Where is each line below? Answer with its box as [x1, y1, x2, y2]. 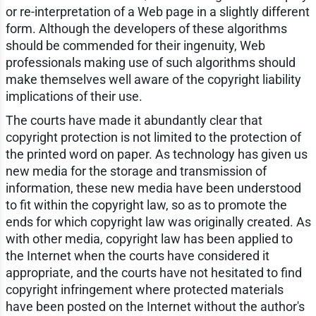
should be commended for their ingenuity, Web [5, 37, 265, 53]
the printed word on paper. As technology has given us [5, 146, 308, 162]
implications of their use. [5, 88, 142, 104]
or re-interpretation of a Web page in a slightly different [5, 4, 310, 19]
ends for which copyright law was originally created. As [5, 214, 311, 229]
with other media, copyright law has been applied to [5, 231, 293, 246]
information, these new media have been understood [5, 180, 301, 195]
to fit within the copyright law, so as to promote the [5, 197, 287, 212]
